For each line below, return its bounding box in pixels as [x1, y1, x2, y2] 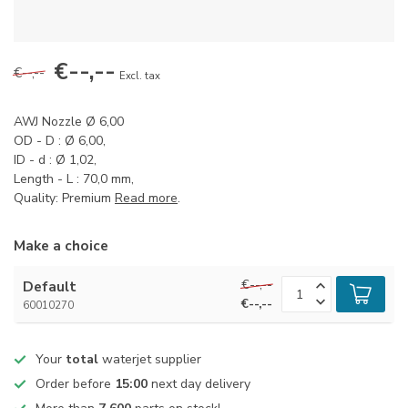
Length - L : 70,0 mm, [14, 170, 134, 188]
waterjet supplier [98, 351, 201, 368]
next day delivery [148, 375, 250, 393]
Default [23, 276, 76, 296]
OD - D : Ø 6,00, [14, 132, 106, 149]
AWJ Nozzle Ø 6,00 [14, 113, 124, 130]
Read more [115, 189, 178, 207]
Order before [36, 375, 115, 393]
